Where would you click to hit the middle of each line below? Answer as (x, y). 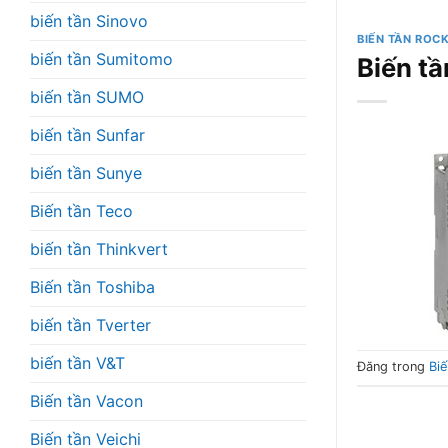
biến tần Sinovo (89, 20)
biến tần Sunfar (87, 134)
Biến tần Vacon (86, 400)
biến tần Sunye (86, 172)
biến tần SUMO (87, 96)
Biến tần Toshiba (92, 286)
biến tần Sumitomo (101, 58)
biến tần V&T (77, 362)
